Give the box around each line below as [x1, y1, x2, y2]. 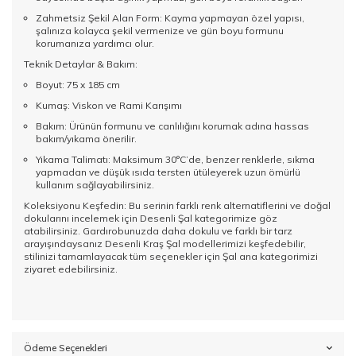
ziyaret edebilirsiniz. [24, 263, 118, 276]
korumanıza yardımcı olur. [36, 37, 154, 50]
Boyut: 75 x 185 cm [36, 79, 120, 91]
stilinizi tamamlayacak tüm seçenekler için [24, 250, 220, 263]
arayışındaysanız [24, 238, 103, 250]
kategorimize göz [192, 212, 277, 225]
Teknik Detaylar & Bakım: [24, 58, 137, 71]
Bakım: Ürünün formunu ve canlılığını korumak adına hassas [36, 120, 309, 133]
